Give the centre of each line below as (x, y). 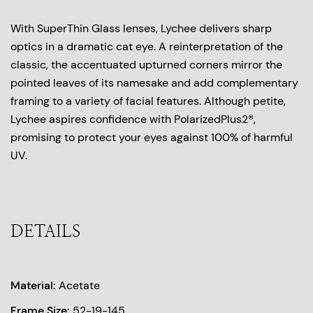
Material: (35, 285)
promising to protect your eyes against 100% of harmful (152, 137)
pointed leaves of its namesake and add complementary (154, 83)
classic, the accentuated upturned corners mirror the (146, 65)
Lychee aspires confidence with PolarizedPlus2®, (133, 119)
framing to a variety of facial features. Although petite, (148, 101)
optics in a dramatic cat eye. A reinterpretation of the (147, 46)
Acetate (79, 285)
